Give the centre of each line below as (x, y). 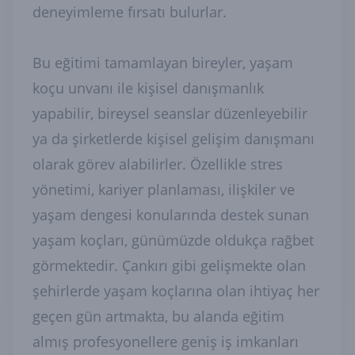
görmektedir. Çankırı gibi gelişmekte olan (169, 265)
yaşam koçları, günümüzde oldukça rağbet (173, 240)
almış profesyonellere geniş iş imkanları (166, 342)
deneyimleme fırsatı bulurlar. (130, 12)
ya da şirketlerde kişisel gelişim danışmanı (174, 139)
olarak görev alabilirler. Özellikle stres (158, 164)
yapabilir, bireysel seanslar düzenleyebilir (170, 113)
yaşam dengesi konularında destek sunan (171, 215)
